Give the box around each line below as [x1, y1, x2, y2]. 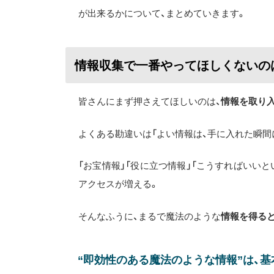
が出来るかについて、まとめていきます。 [78, 8, 246, 18]
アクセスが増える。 [78, 179, 158, 189]
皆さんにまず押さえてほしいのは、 [78, 96, 221, 106]
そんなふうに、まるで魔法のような [78, 210, 221, 221]
